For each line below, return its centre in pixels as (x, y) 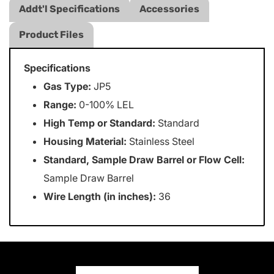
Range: (60, 105)
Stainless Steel (161, 141)
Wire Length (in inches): (100, 196)
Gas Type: (68, 86)
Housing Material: (85, 141)
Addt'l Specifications (69, 9)
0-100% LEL (106, 105)
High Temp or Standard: (100, 123)
